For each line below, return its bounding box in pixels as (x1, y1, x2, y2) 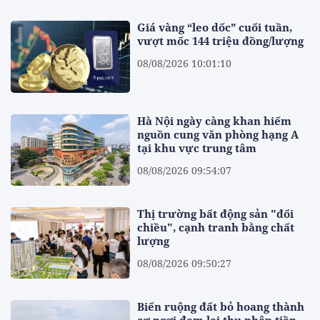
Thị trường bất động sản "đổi (137, 206, 294, 221)
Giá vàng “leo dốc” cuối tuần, (137, 20, 293, 35)
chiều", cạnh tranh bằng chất (137, 220, 295, 235)
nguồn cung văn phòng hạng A (137, 126, 299, 141)
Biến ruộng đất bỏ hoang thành (137, 299, 305, 314)
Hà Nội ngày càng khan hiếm (137, 113, 292, 128)
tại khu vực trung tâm (137, 140, 257, 155)
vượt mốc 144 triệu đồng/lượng (137, 34, 304, 49)
